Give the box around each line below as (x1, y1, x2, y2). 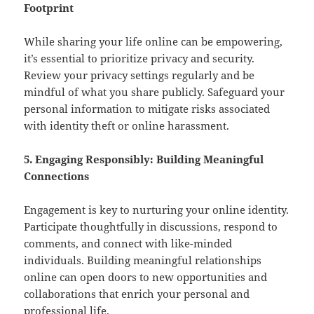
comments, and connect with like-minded (24, 236, 233, 251)
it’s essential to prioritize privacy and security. (24, 51, 255, 66)
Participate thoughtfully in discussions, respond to (24, 219, 278, 234)
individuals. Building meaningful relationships (24, 253, 262, 268)
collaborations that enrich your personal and (24, 287, 250, 301)
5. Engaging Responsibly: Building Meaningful (24, 152, 264, 167)
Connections (24, 169, 90, 184)
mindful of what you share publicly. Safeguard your (24, 85, 285, 100)
